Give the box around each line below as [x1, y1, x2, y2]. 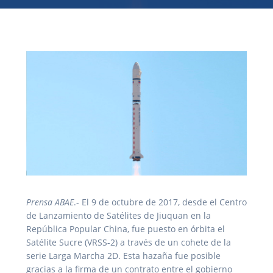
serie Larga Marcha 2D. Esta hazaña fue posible [26, 249, 221, 261]
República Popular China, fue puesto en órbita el [26, 222, 225, 235]
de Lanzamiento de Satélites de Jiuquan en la [26, 209, 211, 221]
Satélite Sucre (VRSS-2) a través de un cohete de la [26, 236, 231, 248]
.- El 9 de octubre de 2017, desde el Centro [74, 196, 247, 208]
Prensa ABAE [26, 196, 74, 208]
